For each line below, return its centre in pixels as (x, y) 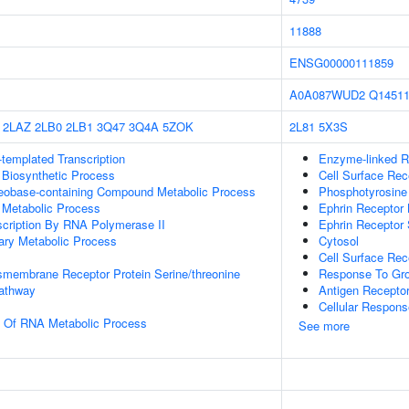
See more (324, 325)
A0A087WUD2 (327, 94)
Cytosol (339, 241)
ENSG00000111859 (341, 63)
